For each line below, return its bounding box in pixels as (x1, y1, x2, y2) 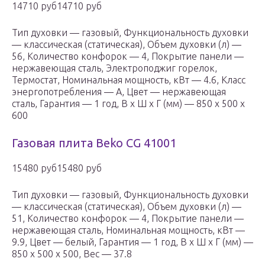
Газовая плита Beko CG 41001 (12, 136, 176, 150)
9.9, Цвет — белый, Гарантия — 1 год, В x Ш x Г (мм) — (12, 237, 253, 248)
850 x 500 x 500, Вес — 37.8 (12, 248, 132, 260)
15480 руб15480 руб (12, 163, 102, 174)
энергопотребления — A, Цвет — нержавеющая (12, 86, 226, 98)
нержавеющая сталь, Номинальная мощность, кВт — (12, 225, 245, 236)
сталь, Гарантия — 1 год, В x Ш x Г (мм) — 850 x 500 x (12, 98, 245, 109)
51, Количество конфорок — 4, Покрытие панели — (12, 213, 244, 224)
